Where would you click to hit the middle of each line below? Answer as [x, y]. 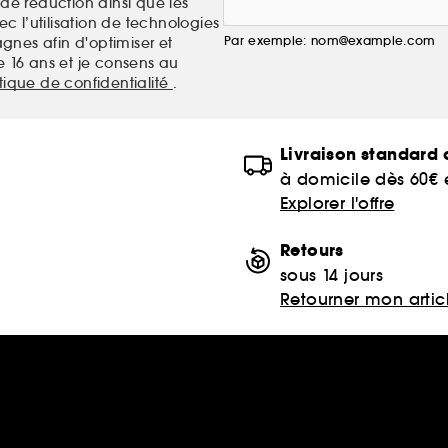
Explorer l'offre [337, 202]
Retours [312, 250]
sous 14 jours [332, 274]
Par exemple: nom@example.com [330, 40]
